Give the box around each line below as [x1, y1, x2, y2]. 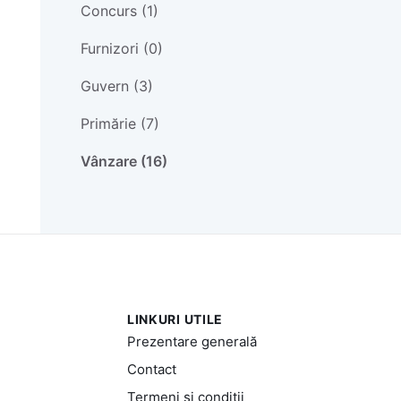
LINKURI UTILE [126, 311, 224, 327]
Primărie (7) [80, 114, 159, 132]
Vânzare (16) [80, 151, 167, 170]
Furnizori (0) [80, 38, 163, 57]
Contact [126, 360, 176, 378]
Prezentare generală [126, 332, 257, 350]
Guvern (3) [80, 76, 153, 95]
